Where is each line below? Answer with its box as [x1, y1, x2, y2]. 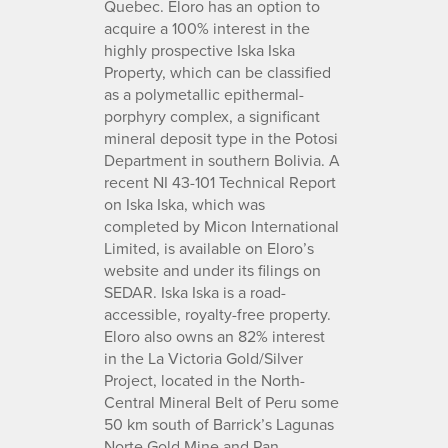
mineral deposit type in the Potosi [104, 126, 338, 149]
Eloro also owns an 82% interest [104, 324, 325, 347]
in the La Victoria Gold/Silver [104, 346, 303, 369]
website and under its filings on [104, 258, 321, 281]
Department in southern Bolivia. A [104, 148, 340, 171]
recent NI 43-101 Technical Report [104, 170, 336, 193]
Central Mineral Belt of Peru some [104, 390, 339, 413]
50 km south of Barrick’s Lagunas [104, 412, 334, 435]
